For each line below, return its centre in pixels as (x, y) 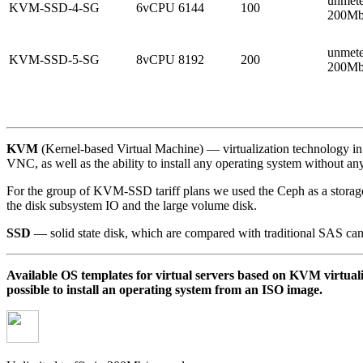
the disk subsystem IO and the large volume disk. (132, 205)
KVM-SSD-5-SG (54, 59)
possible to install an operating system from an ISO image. (164, 289)
